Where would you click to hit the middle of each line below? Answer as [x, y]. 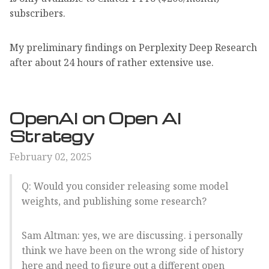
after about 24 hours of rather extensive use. [112, 62]
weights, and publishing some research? [114, 201]
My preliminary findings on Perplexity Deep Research [133, 47]
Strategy [52, 135]
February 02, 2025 [51, 156]
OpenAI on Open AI [95, 117]
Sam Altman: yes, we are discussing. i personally [132, 235]
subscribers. [38, 13]
